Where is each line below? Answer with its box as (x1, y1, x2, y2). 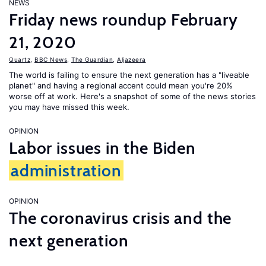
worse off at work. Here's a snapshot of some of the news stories (9, 91, 256, 101)
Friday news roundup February (9, 9, 238, 30)
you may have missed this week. (9, 102, 129, 112)
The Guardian (71, 56, 113, 63)
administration (11, 160, 122, 180)
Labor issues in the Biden (9, 138, 196, 158)
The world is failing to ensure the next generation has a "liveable (9, 70, 249, 80)
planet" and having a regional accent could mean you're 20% (9, 81, 233, 90)
